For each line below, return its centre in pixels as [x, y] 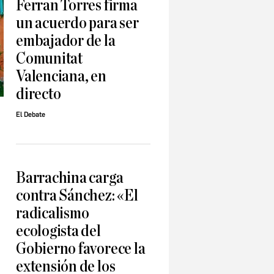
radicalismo [53, 213]
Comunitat [49, 59]
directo [39, 94]
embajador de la [66, 41]
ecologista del [58, 231]
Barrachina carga [70, 178]
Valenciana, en [61, 76]
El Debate [31, 115]
